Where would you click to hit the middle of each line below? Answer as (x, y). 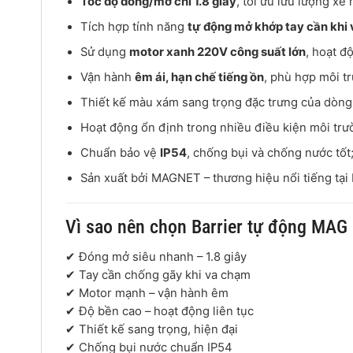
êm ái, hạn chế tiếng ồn (200, 77)
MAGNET (176, 178)
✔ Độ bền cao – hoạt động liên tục (160, 311)
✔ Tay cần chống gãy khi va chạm (158, 275)
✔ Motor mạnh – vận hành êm (147, 293)
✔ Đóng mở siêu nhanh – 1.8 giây (156, 256)
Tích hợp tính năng (134, 26)
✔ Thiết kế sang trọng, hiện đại (152, 329)
